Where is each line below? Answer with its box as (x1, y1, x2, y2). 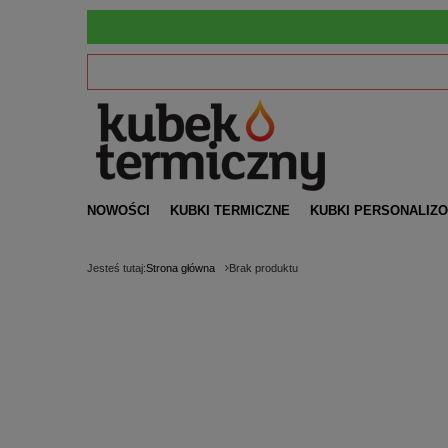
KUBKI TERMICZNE (170, 203, 290, 218)
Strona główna (146, 262, 215, 274)
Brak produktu (229, 262, 298, 274)
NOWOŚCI (87, 203, 150, 218)
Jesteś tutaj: (87, 262, 146, 274)
